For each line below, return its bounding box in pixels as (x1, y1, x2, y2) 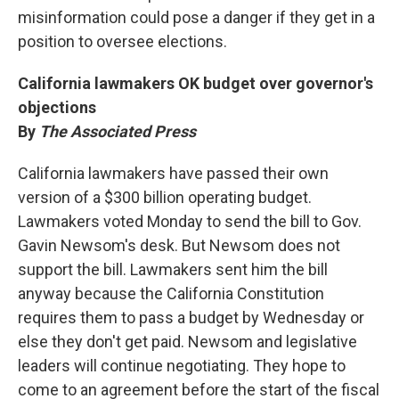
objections (18, 98, 96, 117)
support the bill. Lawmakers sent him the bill (18, 260, 328, 279)
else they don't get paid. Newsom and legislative (18, 332, 357, 351)
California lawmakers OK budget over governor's (18, 74, 373, 93)
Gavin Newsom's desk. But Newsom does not (18, 236, 340, 255)
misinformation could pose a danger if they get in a (18, 8, 375, 27)
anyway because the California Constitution (18, 284, 324, 303)
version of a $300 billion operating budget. (18, 188, 312, 207)
